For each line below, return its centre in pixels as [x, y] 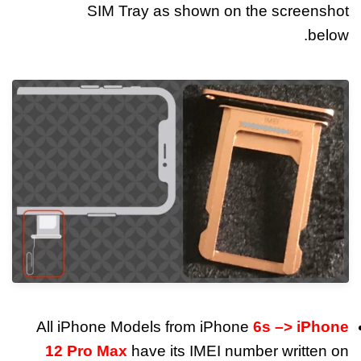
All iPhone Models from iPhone [145, 326]
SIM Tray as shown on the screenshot [218, 11]
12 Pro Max [86, 351]
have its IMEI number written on [238, 351]
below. [328, 35]
